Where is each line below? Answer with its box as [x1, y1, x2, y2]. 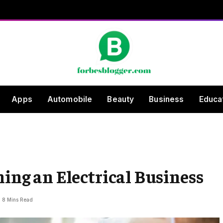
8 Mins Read [2, 197, 33, 203]
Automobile [47, 94, 93, 104]
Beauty [107, 94, 134, 104]
